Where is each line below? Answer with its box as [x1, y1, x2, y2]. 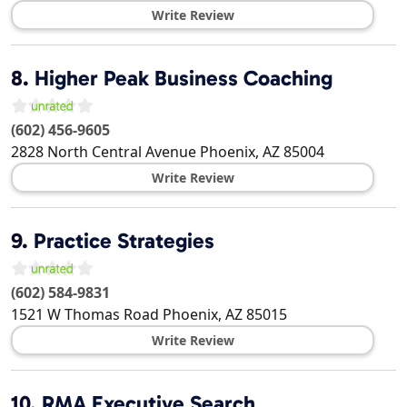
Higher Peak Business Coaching [35, 65, 333, 92]
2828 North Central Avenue [11, 142, 196, 163]
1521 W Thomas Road [11, 304, 159, 325]
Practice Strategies [34, 228, 214, 254]
